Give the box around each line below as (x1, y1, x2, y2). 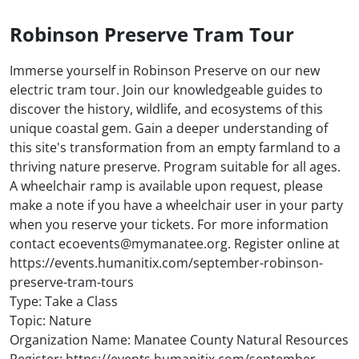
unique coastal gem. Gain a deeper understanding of (10, 119, 328, 138)
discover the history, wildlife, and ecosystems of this (10, 100, 323, 119)
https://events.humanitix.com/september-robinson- (10, 254, 323, 272)
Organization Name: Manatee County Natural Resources (10, 331, 349, 349)
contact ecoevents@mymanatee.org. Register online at (10, 235, 340, 253)
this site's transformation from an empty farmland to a (10, 139, 341, 157)
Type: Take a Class (10, 292, 118, 311)
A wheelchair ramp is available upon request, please (10, 177, 323, 196)
